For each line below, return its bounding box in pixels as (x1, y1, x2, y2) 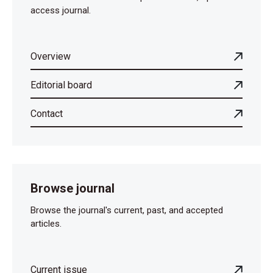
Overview (30, 51, 71, 62)
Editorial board (30, 79, 92, 91)
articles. (30, 218, 62, 229)
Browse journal (30, 181, 115, 196)
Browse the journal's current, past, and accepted (30, 205, 223, 216)
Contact (30, 108, 63, 119)
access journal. (30, 5, 91, 16)
